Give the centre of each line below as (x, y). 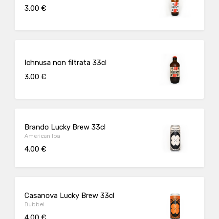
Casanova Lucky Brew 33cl (69, 195)
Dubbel (34, 204)
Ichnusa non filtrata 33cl (66, 62)
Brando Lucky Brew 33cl (65, 127)
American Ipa (42, 136)
